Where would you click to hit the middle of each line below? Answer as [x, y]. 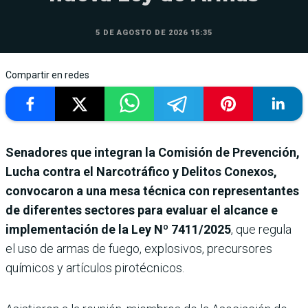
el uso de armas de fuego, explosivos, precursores [139, 248]
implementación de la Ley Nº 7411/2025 [118, 229]
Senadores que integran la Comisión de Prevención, [153, 152]
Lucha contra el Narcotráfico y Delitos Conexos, [141, 171]
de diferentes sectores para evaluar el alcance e [142, 210]
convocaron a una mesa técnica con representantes [152, 190]
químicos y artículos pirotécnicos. [95, 267]
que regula [264, 229]
